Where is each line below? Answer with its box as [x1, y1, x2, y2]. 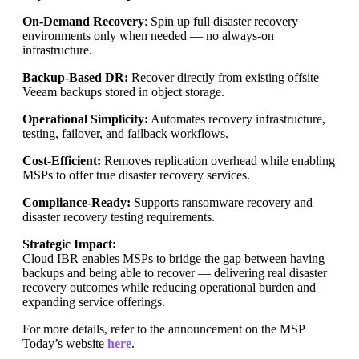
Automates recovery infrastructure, [148, 112, 325, 127]
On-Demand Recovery [22, 14, 144, 29]
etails [79, 322, 104, 337]
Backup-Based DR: [22, 71, 128, 85]
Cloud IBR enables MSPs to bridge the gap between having [22, 252, 325, 266]
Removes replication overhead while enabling [101, 154, 335, 168]
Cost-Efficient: [22, 154, 101, 168]
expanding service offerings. [22, 295, 165, 309]
